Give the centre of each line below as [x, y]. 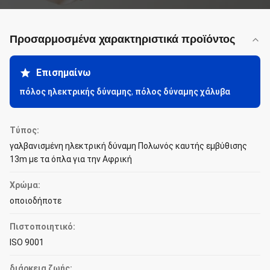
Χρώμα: [25, 185]
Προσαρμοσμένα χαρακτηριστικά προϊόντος [122, 39]
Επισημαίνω [63, 73]
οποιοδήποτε [36, 201]
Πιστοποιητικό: [42, 227]
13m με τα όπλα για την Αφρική [71, 159]
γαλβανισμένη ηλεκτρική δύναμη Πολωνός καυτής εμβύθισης [128, 146]
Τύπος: [24, 130]
